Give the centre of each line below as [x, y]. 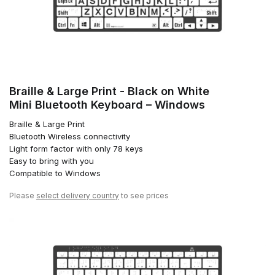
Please [23, 196]
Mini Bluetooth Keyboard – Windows [107, 105]
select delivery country [78, 196]
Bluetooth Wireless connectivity [70, 137]
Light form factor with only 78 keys [76, 149]
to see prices [144, 196]
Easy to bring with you [52, 161]
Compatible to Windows [55, 173]
